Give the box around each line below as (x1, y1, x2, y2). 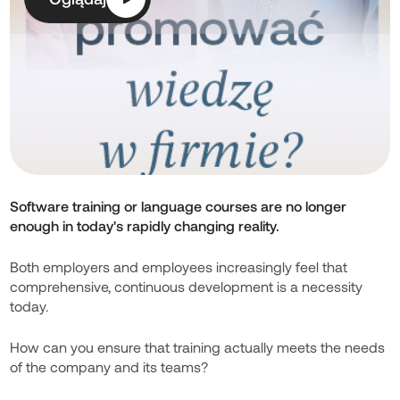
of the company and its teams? (10, 358, 209, 375)
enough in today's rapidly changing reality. (10, 217, 280, 234)
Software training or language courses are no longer (10, 197, 347, 214)
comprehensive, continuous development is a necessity (10, 278, 363, 295)
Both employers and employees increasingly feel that (10, 258, 348, 275)
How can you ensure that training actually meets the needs (10, 338, 386, 355)
